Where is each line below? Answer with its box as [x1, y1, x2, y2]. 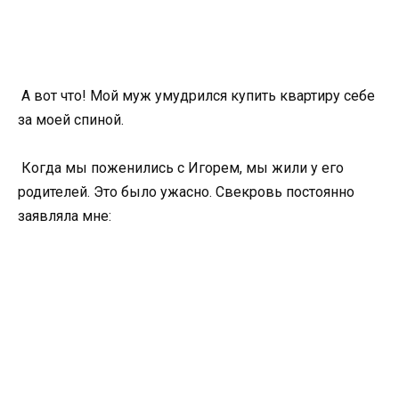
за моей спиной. [18, 111, 124, 129]
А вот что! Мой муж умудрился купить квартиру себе [18, 87, 375, 105]
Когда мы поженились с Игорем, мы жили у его [18, 159, 344, 177]
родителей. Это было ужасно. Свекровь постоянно [18, 183, 354, 201]
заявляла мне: [18, 208, 111, 225]
